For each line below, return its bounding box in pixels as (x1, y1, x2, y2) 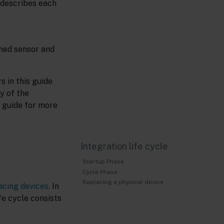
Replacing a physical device (82, 178, 163, 186)
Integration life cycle (80, 141, 168, 152)
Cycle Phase (82, 168, 117, 175)
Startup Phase (82, 158, 124, 165)
